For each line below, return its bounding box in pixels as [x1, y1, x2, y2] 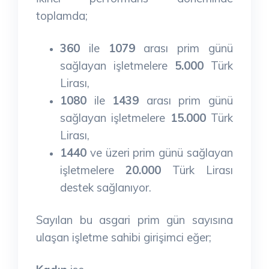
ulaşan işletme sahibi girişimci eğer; [36, 229, 211, 244]
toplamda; [36, 8, 88, 23]
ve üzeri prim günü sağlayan [86, 145, 233, 160]
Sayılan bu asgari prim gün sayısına [36, 212, 233, 227]
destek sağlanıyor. [60, 180, 151, 195]
